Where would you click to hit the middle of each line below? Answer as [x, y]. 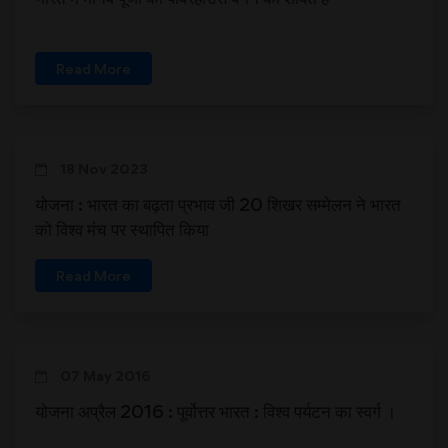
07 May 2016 [104, 376]
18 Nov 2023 [102, 169]
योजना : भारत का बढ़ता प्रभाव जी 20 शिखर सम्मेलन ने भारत [218, 204]
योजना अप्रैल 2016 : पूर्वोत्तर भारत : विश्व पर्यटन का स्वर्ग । [215, 411]
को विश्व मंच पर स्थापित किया [122, 229]
